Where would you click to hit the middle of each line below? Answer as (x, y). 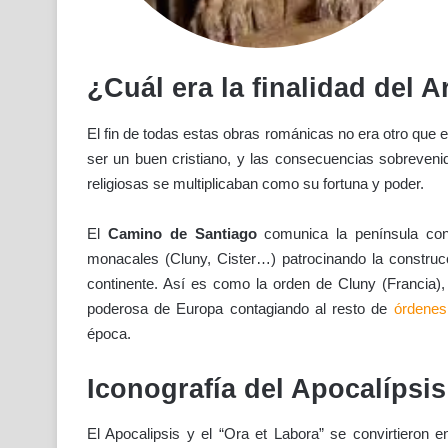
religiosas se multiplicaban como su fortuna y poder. (255, 183)
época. (109, 333)
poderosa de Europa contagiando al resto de (240, 308)
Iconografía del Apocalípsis (266, 388)
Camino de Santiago (182, 233)
